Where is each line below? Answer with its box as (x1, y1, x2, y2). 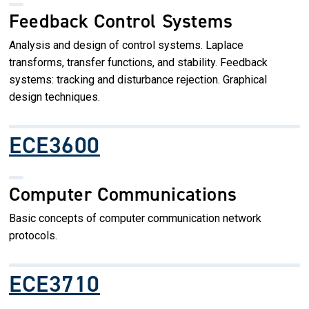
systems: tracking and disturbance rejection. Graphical (9, 72, 267, 86)
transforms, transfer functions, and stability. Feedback (9, 55, 268, 69)
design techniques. (9, 90, 100, 103)
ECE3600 (9, 129, 100, 161)
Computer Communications (9, 181, 237, 207)
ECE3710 (9, 268, 100, 299)
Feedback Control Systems (9, 8, 233, 34)
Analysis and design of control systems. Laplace (9, 38, 243, 52)
